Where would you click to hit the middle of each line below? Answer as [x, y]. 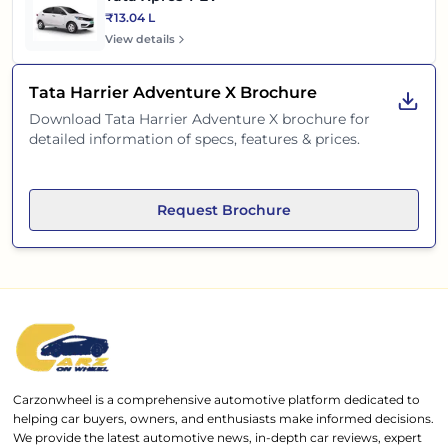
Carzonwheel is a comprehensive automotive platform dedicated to [217, 399]
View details [140, 39]
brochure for [324, 119]
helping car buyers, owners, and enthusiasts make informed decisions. [224, 418]
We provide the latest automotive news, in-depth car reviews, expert [218, 437]
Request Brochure [224, 210]
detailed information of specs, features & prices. [194, 139]
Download [67, 119]
